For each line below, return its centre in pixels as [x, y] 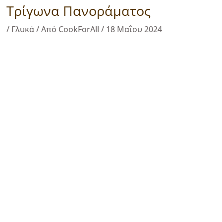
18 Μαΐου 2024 [134, 29]
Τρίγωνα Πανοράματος [79, 10]
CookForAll [80, 29]
